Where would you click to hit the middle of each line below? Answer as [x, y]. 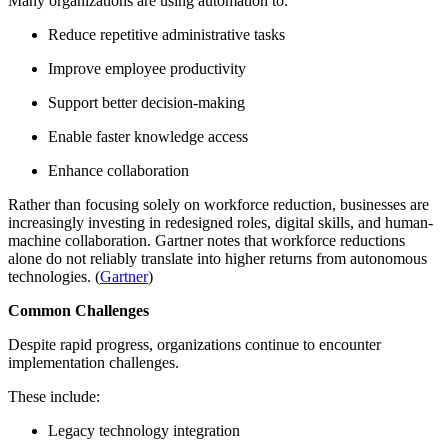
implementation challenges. [93, 363]
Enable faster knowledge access [148, 137]
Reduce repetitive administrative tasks [166, 35]
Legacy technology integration [144, 431]
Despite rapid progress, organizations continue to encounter [194, 345]
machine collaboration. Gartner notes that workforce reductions [206, 241]
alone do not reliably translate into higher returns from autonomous [217, 259]
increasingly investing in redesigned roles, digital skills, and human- [220, 223]
